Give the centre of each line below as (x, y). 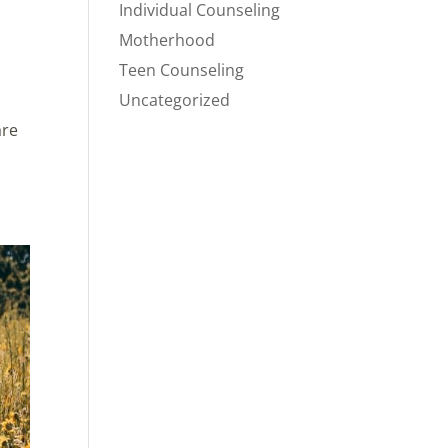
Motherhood (167, 40)
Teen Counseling (182, 70)
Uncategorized (175, 100)
